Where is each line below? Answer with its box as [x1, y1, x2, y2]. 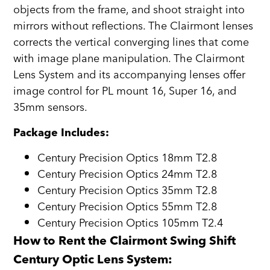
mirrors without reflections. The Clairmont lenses [13, 17, 254, 36]
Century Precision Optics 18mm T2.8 [37, 148, 218, 168]
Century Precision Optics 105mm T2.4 [37, 213, 224, 233]
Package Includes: [13, 125, 110, 140]
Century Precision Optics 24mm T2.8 [37, 165, 218, 184]
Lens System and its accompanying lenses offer [13, 66, 246, 85]
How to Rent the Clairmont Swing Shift [13, 232, 236, 248]
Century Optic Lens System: [13, 251, 173, 266]
